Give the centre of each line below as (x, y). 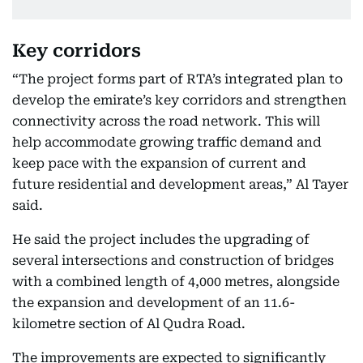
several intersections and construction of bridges (173, 261)
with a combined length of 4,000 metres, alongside (176, 282)
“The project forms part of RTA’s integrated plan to (177, 79)
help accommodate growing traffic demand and (167, 142)
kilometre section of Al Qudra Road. (129, 324)
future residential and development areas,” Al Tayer (180, 184)
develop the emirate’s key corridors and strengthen (179, 100)
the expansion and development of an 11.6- (154, 303)
